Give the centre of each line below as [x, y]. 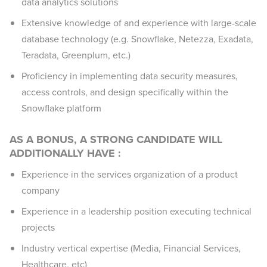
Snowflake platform [61, 108]
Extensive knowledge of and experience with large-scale [139, 23]
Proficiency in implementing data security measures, [130, 76]
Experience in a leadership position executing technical [136, 211]
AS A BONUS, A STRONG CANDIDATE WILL [116, 139]
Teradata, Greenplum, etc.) [76, 55]
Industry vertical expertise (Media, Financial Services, [131, 248]
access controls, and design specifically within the [125, 92]
